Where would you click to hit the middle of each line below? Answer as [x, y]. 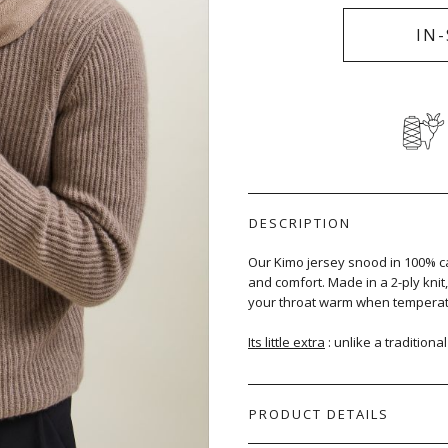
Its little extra [286, 342]
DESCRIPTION [300, 223]
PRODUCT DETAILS [319, 414]
